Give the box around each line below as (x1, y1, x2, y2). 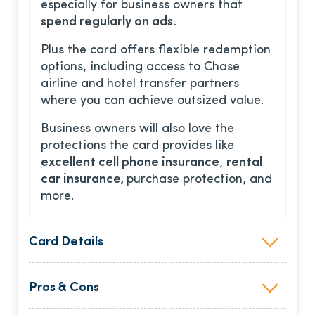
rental (226, 156, 262, 170)
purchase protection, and (127, 173, 272, 187)
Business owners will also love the (41, 122, 234, 136)
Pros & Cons (29, 281, 99, 295)
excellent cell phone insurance (41, 156, 219, 170)
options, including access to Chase (41, 60, 240, 75)
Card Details (29, 236, 103, 250)
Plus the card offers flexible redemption (41, 44, 271, 58)
